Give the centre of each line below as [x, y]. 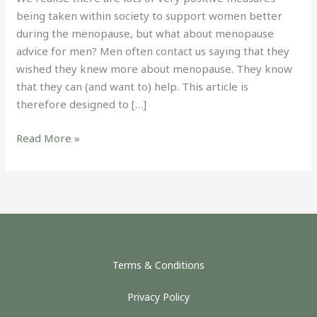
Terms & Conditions [158, 265]
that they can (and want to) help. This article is [133, 86]
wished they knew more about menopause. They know [155, 69]
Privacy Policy [158, 297]
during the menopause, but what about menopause [145, 33]
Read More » [48, 138]
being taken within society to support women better [150, 16]
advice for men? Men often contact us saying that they [153, 51]
